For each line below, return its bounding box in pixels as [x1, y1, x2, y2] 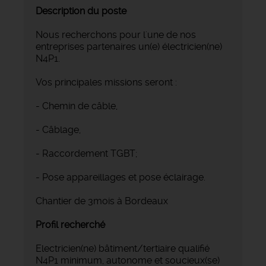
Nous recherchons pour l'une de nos [36, 28, 196, 40]
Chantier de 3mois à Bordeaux [36, 195, 168, 207]
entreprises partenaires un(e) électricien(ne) [36, 40, 222, 52]
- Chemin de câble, [36, 100, 120, 112]
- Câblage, [36, 123, 81, 135]
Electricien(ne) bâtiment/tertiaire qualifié [36, 242, 210, 254]
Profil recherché [36, 218, 105, 230]
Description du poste [36, 5, 126, 17]
